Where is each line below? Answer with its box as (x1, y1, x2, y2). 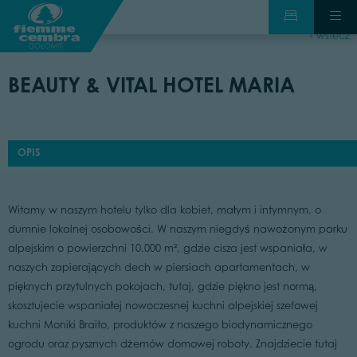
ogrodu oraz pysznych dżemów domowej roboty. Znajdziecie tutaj (7, 338, 337, 351)
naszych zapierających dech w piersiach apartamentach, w (7, 261, 310, 274)
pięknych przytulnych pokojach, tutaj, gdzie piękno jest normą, (7, 280, 317, 293)
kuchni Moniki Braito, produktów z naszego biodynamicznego (7, 319, 312, 331)
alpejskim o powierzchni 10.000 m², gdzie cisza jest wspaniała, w (7, 242, 328, 255)
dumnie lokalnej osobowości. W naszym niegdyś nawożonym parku (7, 223, 347, 236)
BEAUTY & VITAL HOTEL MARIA (7, 72, 295, 98)
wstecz (313, 29, 350, 41)
